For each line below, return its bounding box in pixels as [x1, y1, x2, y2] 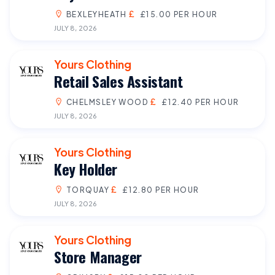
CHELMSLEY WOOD [66, 96, 149, 107]
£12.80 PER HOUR [122, 184, 199, 195]
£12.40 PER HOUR [161, 96, 239, 107]
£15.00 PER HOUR [139, 9, 218, 19]
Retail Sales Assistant [54, 69, 183, 92]
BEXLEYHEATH [66, 9, 127, 19]
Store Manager [54, 245, 142, 268]
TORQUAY [66, 184, 110, 195]
